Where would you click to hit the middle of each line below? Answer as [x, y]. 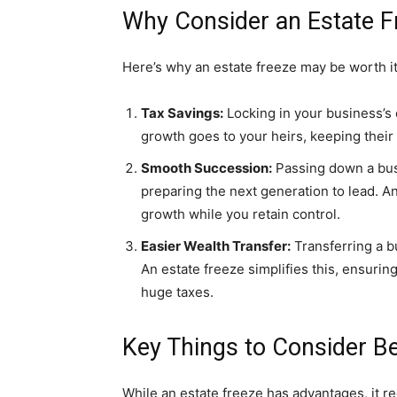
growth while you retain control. [241, 214]
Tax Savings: [182, 113]
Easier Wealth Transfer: [216, 245]
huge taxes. [177, 292]
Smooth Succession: [206, 167]
